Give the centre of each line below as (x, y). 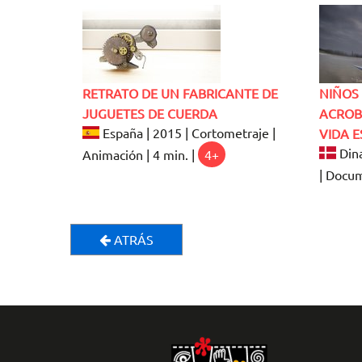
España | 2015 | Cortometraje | (188, 132)
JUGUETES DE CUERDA (150, 113)
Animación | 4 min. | (140, 154)
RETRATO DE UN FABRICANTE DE (180, 93)
